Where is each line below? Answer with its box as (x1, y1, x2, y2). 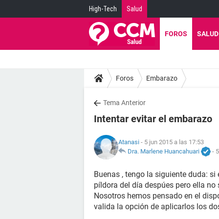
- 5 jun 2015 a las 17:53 (139, 138, 204, 146)
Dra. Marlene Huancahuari (128, 147, 199, 155)
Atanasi (118, 138, 139, 146)
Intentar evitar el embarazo (94, 113, 212, 125)
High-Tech (89, 5, 117, 13)
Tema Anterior (103, 99, 146, 107)
